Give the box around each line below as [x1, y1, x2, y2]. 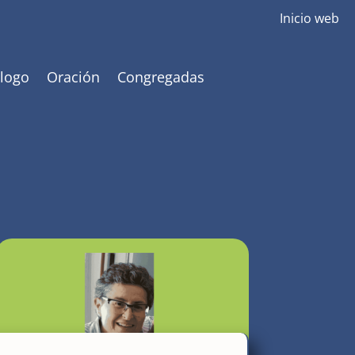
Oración [47, 67, 101, 86]
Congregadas [117, 67, 205, 86]
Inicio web [279, 10, 339, 27]
